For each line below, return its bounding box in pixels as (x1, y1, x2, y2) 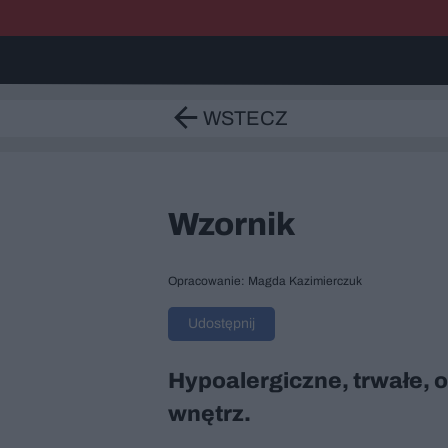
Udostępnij (188, 316, 255, 331)
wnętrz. (168, 402, 251, 426)
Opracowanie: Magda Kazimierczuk (168, 274, 362, 288)
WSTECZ (203, 106, 288, 129)
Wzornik (168, 207, 296, 242)
